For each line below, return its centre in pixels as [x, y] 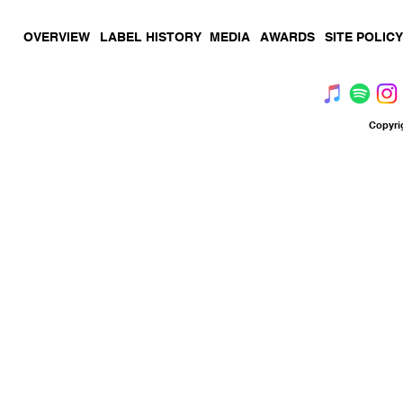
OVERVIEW [57, 37]
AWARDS [287, 37]
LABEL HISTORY [151, 37]
